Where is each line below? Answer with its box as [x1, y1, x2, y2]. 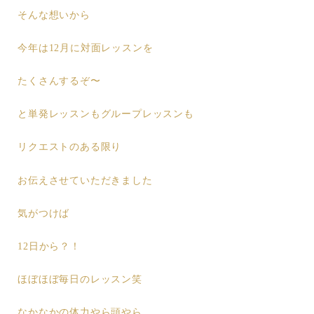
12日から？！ [18, 240, 81, 252]
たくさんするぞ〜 [18, 76, 101, 86]
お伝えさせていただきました [18, 175, 153, 186]
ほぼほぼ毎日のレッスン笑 [18, 274, 142, 285]
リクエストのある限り [18, 142, 122, 153]
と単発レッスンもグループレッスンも [18, 109, 194, 120]
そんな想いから [18, 9, 90, 20]
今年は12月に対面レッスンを [18, 42, 153, 53]
